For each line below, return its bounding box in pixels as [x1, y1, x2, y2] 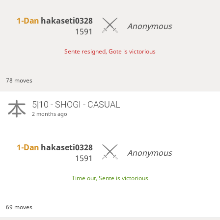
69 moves [6, 203, 33, 212]
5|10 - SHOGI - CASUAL [31, 99, 120, 110]
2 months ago [31, 110, 67, 118]
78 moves [6, 76, 33, 85]
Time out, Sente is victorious [72, 173, 148, 182]
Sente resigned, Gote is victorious [64, 47, 156, 55]
